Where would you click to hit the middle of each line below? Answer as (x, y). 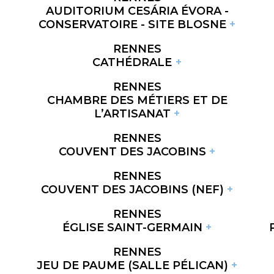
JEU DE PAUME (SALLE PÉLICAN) (132, 265)
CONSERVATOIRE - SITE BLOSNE (132, 24)
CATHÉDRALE (132, 62)
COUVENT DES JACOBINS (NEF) (132, 189)
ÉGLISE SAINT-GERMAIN (132, 227)
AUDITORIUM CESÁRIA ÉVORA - (137, 11)
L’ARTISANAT (132, 113)
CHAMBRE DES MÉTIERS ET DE (137, 100)
